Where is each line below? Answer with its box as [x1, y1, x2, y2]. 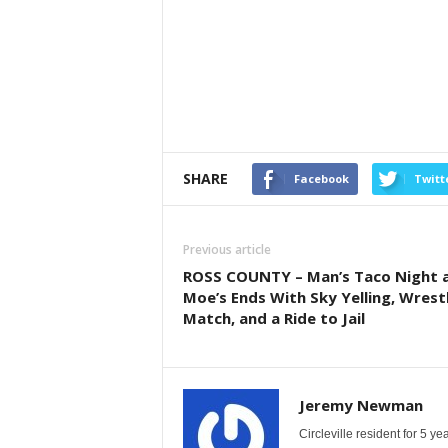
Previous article [182, 241, 271, 259]
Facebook [293, 171, 349, 187]
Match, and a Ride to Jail [182, 308, 365, 329]
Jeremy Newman [298, 395, 423, 416]
